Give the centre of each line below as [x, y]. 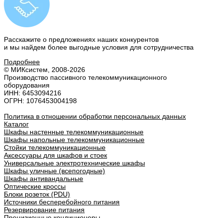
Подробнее [22, 62]
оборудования [27, 85]
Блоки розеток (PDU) [37, 194]
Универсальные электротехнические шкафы [74, 163]
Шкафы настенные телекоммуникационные [74, 132]
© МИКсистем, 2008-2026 [45, 70]
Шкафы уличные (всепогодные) [54, 171]
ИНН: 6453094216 [33, 93]
